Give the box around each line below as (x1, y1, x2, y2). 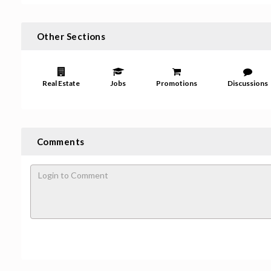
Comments (37, 136, 85, 147)
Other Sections (37, 31, 106, 42)
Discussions (227, 79, 268, 88)
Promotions (156, 79, 197, 88)
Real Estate (42, 79, 80, 88)
